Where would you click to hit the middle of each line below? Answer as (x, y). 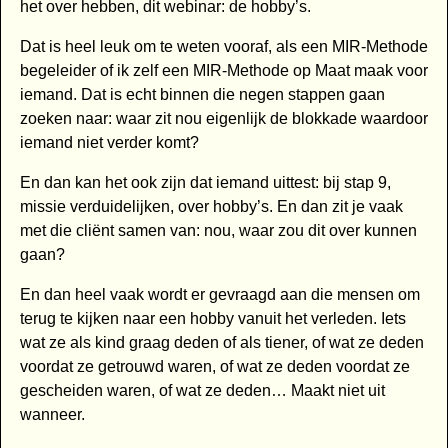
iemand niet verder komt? (109, 143)
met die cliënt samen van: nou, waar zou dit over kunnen (218, 231)
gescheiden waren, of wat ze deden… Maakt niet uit (202, 391)
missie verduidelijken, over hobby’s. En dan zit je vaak (211, 207)
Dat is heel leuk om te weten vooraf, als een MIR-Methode (223, 47)
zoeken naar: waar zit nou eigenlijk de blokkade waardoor (223, 119)
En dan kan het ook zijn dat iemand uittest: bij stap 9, (205, 183)
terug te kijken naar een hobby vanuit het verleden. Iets (212, 319)
